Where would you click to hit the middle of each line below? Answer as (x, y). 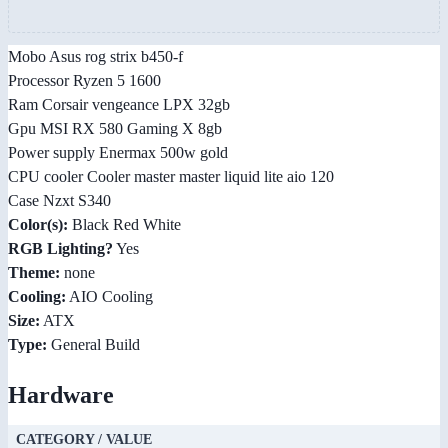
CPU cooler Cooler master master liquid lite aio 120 (171, 177)
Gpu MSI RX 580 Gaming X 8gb (115, 129)
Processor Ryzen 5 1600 (84, 81)
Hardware (61, 395)
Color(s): (38, 225)
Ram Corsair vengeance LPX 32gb (119, 105)
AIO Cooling (109, 297)
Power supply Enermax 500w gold (118, 153)
